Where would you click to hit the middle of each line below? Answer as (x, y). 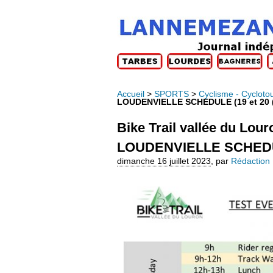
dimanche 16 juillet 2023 (164, 161)
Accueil (131, 94)
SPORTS (172, 94)
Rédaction (250, 161)
